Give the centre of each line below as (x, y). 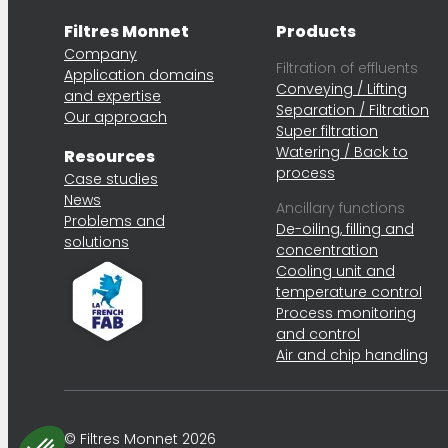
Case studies (111, 179)
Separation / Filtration (352, 110)
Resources (109, 156)
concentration (327, 250)
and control (318, 334)
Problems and (114, 221)
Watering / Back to (342, 152)
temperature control (349, 292)
